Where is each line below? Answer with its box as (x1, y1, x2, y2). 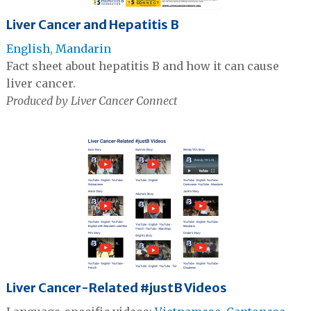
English (6, 41, 50, 56)
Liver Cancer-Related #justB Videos (6, 279, 227, 296)
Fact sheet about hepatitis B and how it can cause (6, 58, 279, 73)
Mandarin (55, 41, 111, 56)
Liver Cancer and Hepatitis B (6, 16, 179, 33)
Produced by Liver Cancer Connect (6, 93, 178, 108)
